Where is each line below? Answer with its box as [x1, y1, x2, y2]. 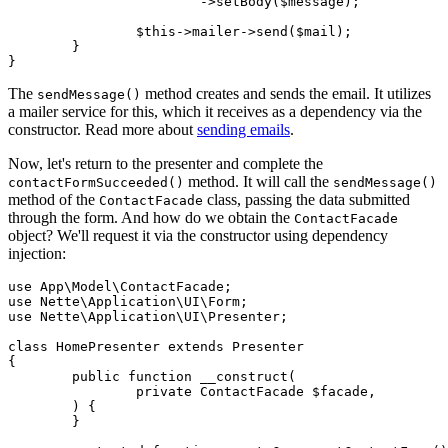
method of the [8, 190, 99, 208]
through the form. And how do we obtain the [8, 208, 294, 226]
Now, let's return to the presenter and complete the [8, 154, 323, 172]
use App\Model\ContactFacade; [8, 278, 232, 294]
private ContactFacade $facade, [8, 383, 136, 399]
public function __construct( [8, 368, 72, 384]
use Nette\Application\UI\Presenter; [8, 308, 288, 324]
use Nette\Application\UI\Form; [8, 293, 248, 309]
